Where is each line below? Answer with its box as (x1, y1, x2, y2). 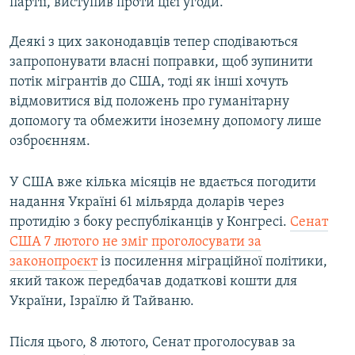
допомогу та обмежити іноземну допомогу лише (10, 114, 322, 130)
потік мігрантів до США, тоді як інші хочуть (10, 74, 288, 90)
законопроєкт (10, 254, 97, 270)
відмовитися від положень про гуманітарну (10, 94, 289, 110)
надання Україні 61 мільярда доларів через (10, 195, 284, 211)
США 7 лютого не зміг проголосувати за (10, 235, 261, 250)
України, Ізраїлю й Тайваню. (10, 294, 194, 310)
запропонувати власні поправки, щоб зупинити (10, 55, 313, 71)
